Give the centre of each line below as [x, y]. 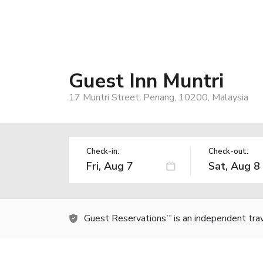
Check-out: [228, 151]
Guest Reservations [125, 218]
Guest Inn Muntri [146, 81]
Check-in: [103, 151]
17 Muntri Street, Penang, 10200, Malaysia [159, 97]
